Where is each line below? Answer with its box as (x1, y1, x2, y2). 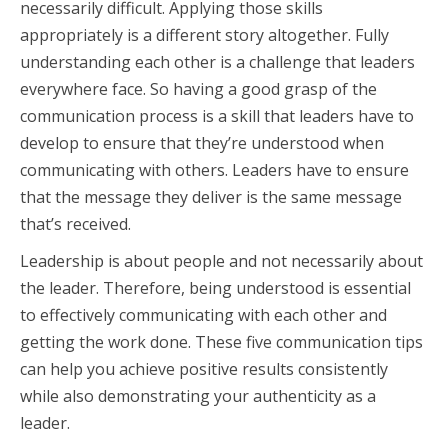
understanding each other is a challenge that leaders (20, 51, 415, 73)
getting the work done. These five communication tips (20, 331, 423, 353)
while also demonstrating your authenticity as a (20, 385, 376, 407)
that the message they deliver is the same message (20, 186, 402, 208)
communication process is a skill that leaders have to (20, 105, 414, 127)
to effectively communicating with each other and (20, 304, 387, 326)
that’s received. (20, 213, 131, 235)
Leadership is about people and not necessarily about (20, 250, 423, 272)
